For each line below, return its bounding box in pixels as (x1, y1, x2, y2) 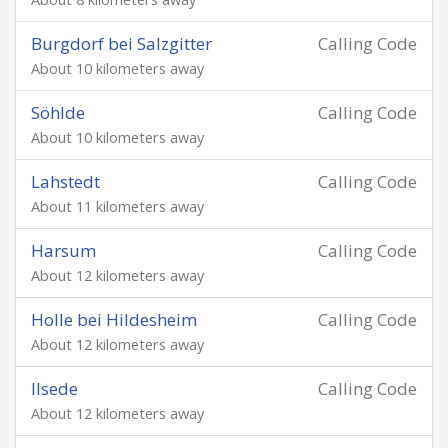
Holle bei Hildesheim (31, 308, 197, 331)
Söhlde (31, 101, 85, 124)
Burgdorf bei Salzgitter (31, 32, 212, 55)
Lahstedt (31, 170, 100, 193)
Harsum (31, 239, 96, 262)
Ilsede (31, 377, 78, 400)
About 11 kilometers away (31, 197, 204, 216)
